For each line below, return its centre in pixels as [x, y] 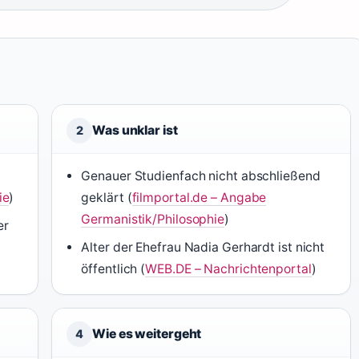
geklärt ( [107, 198]
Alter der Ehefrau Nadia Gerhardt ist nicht [203, 247]
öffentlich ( [113, 269]
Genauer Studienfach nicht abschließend [201, 176]
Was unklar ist [135, 130]
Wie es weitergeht [147, 334]
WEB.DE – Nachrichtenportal [228, 269]
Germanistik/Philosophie [153, 219]
